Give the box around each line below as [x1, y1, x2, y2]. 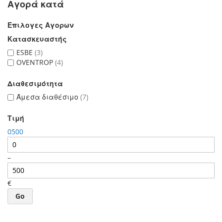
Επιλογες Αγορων [7, 20, 74, 30]
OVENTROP [16, 57, 55, 67]
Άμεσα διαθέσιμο [16, 92, 80, 102]
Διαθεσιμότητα [7, 78, 63, 88]
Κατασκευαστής [7, 34, 67, 44]
